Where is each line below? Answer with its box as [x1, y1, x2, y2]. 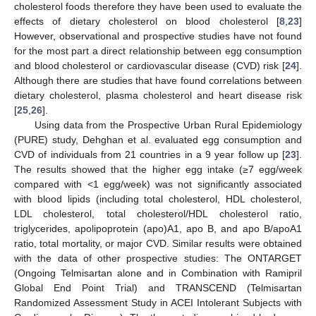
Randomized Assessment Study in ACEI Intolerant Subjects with [14, 296, 302, 308]
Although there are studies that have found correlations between [14, 74, 302, 86]
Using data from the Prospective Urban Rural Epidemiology [34, 119, 302, 130]
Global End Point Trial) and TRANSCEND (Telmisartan [14, 281, 302, 293]
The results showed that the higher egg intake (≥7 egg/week [14, 163, 302, 175]
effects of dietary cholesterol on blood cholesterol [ [14, 15, 279, 27]
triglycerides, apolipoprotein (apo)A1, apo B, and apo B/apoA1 [14, 222, 302, 234]
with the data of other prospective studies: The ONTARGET [14, 252, 302, 264]
